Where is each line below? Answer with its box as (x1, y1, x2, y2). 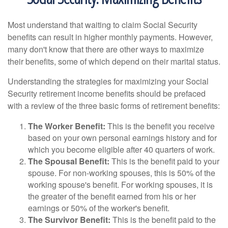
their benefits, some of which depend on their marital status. (8, 55, 220, 67)
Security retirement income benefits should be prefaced (8, 88, 206, 99)
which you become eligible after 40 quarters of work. (28, 144, 215, 155)
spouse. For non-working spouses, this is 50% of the (28, 167, 215, 179)
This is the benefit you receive (105, 120, 215, 132)
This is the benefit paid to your (109, 155, 219, 167)
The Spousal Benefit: (28, 155, 109, 167)
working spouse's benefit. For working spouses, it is (28, 179, 213, 190)
